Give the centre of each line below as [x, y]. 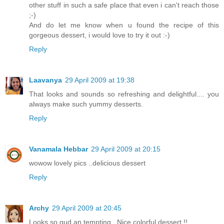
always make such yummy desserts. [86, 104]
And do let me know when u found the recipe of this [124, 25]
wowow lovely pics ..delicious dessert [87, 163]
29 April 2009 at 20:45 [87, 208]
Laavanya [45, 80]
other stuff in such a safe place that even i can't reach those [124, 5]
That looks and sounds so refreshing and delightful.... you [124, 94]
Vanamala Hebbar [58, 149]
